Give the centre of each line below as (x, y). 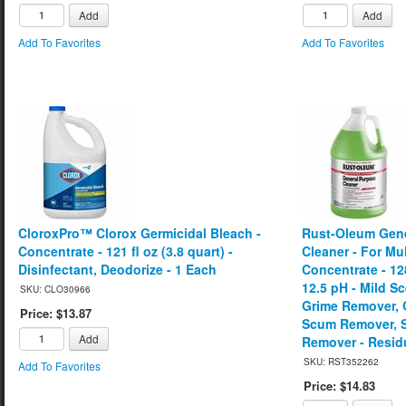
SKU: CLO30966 (55, 289)
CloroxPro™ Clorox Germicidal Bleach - (140, 232)
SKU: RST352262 (342, 361)
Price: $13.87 (56, 313)
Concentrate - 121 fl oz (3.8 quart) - (126, 251)
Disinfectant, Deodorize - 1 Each (117, 269)
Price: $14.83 (340, 385)
